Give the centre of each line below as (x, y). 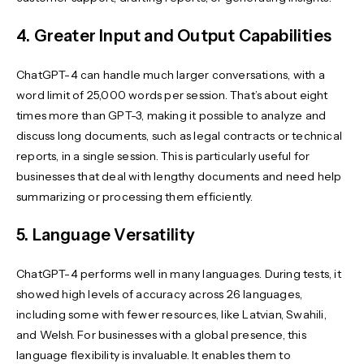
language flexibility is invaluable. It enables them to (154, 355)
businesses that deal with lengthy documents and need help (179, 176)
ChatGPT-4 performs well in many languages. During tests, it (179, 273)
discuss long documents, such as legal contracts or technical (180, 135)
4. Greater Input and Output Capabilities (174, 35)
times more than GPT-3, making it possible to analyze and (171, 115)
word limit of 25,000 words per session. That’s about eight (172, 95)
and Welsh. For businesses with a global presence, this (161, 334)
